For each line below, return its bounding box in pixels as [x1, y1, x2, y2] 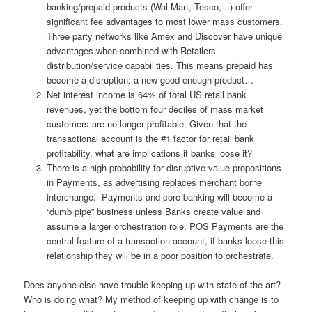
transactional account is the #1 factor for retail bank [46, 131, 254, 145]
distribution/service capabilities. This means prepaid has [46, 58, 273, 72]
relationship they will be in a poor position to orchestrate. [46, 248, 274, 262]
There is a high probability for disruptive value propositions [46, 160, 281, 174]
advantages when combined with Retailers [46, 43, 216, 57]
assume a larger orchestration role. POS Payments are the [46, 219, 283, 233]
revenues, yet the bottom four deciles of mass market [46, 102, 263, 116]
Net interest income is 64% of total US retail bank [46, 87, 247, 101]
